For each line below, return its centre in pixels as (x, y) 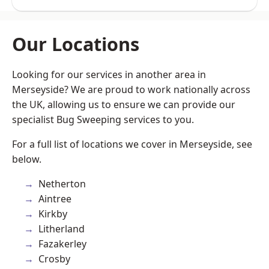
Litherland (62, 228)
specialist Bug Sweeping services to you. (103, 119)
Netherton (62, 183)
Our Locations (76, 44)
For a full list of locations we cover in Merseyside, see (132, 144)
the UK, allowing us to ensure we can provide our (124, 104)
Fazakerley (62, 243)
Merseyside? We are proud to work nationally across (131, 89)
